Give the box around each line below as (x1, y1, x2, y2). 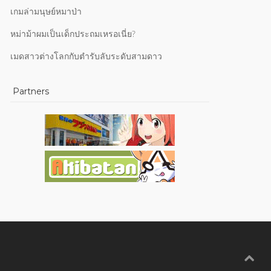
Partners (10, 86, 49, 97)
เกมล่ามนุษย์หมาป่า (10, 5, 82, 17)
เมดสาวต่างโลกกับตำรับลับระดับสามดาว (10, 50, 162, 62)
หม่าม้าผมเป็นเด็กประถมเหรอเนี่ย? (10, 28, 135, 39)
